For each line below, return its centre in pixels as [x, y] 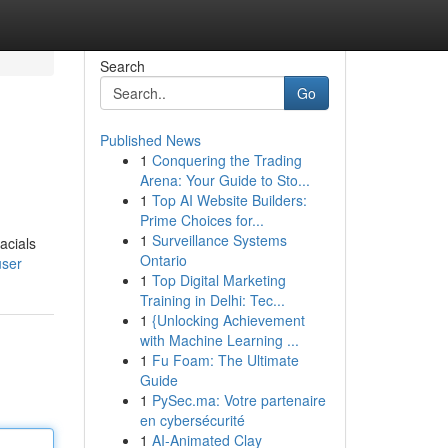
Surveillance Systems [219, 240]
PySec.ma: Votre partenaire [238, 400]
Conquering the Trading [226, 160]
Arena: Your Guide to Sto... [224, 180]
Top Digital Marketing [218, 280]
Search [122, 66]
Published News [150, 140]
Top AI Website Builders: [229, 200]
